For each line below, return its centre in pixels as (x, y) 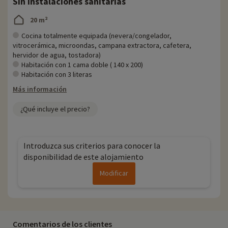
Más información (40, 89)
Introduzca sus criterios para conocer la (92, 146)
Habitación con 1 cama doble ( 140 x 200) (82, 65)
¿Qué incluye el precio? (55, 109)
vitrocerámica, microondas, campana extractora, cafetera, (102, 46)
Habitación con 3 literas (57, 75)
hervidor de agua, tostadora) (57, 55)
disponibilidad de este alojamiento (83, 157)
